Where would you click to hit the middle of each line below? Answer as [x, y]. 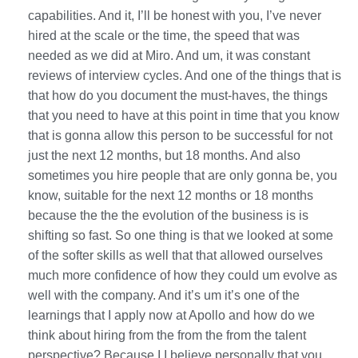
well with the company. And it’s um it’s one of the [164, 295]
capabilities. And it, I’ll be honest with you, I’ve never [175, 15]
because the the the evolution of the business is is [168, 215]
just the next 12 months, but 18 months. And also [164, 155]
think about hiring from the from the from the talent [167, 335]
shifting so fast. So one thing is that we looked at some [181, 235]
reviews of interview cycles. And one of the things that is [185, 75]
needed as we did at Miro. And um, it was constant [169, 55]
